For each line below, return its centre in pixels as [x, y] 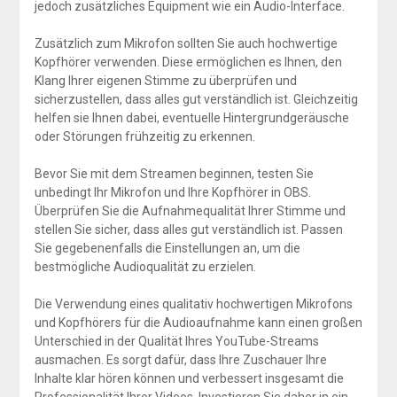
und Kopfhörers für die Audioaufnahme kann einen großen [198, 322]
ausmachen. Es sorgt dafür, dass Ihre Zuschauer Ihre [180, 359]
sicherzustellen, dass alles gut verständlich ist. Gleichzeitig [196, 99]
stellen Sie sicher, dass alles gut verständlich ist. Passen [188, 229]
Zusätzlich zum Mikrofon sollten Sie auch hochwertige [186, 43]
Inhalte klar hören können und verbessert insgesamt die [189, 378]
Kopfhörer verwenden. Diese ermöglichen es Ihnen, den [188, 62]
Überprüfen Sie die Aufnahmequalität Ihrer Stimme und [190, 210]
